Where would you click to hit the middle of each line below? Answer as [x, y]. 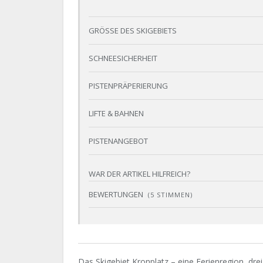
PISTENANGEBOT [118, 141]
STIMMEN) [173, 195]
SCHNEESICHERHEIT [123, 58]
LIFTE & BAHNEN [116, 114]
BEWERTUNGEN [117, 195]
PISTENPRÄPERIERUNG [128, 86]
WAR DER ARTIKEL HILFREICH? [139, 174]
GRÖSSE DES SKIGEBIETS [133, 31]
